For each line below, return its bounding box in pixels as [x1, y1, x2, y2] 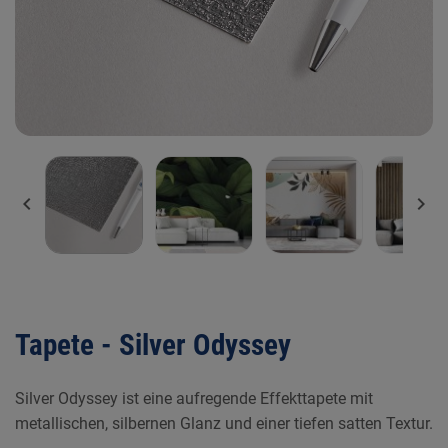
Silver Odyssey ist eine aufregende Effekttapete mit [15, 389, 373, 408]
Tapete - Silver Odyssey [15, 328, 291, 362]
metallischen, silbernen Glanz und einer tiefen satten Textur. [15, 414, 433, 433]
